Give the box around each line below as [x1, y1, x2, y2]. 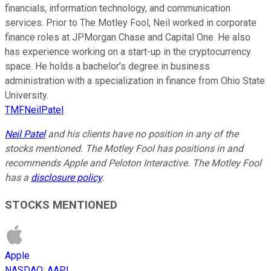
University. [5, 90, 48, 102]
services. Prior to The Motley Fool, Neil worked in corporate [5, 17, 256, 29]
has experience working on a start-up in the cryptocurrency [5, 46, 251, 58]
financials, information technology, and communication [5, 2, 230, 15]
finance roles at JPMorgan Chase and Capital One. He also [5, 31, 250, 44]
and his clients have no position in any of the [45, 128, 238, 140]
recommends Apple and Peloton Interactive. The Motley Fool [5, 157, 261, 169]
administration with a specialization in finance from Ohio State [5, 75, 265, 87]
